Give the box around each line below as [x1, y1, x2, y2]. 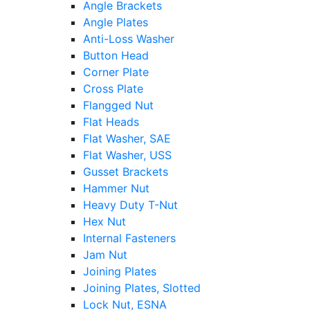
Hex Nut [83, 215, 126, 229]
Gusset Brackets [83, 165, 168, 179]
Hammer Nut [83, 181, 149, 196]
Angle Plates [83, 15, 148, 30]
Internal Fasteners [83, 231, 176, 246]
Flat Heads [83, 115, 139, 129]
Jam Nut [83, 248, 127, 262]
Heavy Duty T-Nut [83, 198, 178, 212]
